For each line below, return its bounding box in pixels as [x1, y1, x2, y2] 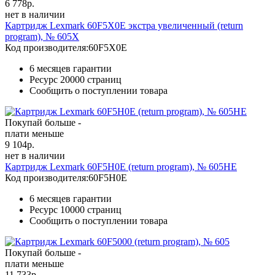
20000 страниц [60, 74, 122, 85]
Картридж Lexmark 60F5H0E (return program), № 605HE [5, 161, 237, 172]
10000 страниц [60, 204, 122, 215]
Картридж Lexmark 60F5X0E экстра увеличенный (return [5, 20, 243, 31]
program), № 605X [5, 31, 79, 42]
